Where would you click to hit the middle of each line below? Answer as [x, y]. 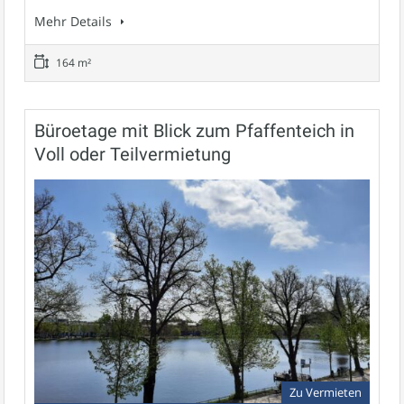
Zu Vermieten [326, 393]
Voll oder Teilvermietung [133, 154]
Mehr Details [75, 21]
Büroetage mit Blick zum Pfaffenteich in [194, 130]
